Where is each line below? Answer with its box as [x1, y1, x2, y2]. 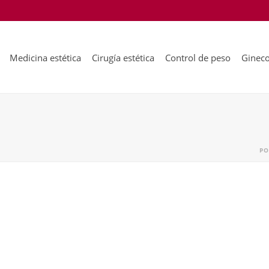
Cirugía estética [92, 52, 154, 64]
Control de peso [165, 52, 231, 64]
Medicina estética [10, 52, 81, 64]
